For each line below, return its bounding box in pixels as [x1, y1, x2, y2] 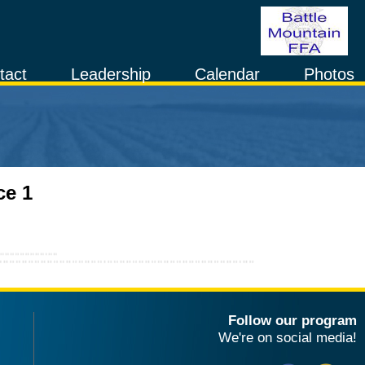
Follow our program [228, 311, 357, 328]
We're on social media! [218, 328, 357, 345]
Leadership [71, 65, 152, 83]
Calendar [194, 65, 260, 83]
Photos [303, 65, 354, 83]
